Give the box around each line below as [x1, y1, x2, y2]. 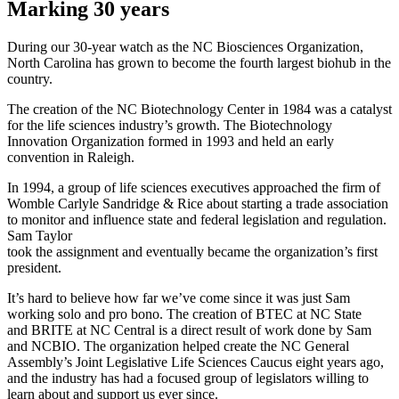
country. [7, 71, 53, 87]
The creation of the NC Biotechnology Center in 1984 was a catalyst [7, 102, 392, 118]
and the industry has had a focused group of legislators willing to [7, 370, 369, 387]
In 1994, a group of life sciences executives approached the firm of [7, 180, 380, 196]
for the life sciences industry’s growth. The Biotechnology [7, 118, 332, 134]
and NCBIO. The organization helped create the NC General [7, 338, 349, 354]
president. [7, 260, 61, 276]
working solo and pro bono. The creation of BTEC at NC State [7, 306, 362, 322]
